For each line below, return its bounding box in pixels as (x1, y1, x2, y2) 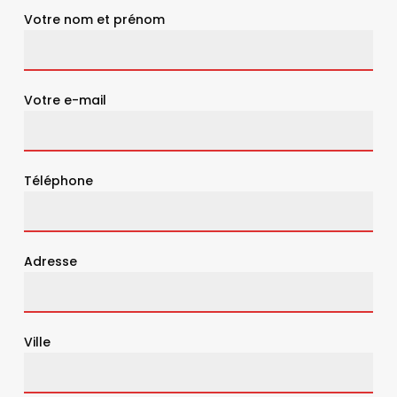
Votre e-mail (24, 90, 107, 109)
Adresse (24, 252, 78, 270)
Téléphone (24, 171, 94, 190)
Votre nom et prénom (24, 10, 166, 28)
